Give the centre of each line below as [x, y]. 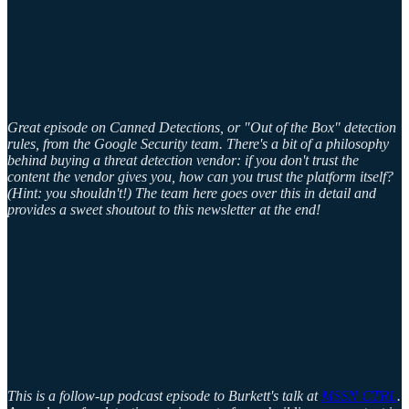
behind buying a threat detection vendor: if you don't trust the [183, 161]
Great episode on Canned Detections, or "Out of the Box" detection [202, 128]
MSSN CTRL [359, 396]
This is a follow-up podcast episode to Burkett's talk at [164, 396]
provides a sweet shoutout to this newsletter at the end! [164, 210]
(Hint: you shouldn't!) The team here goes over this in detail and [192, 194]
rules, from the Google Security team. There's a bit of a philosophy [198, 144]
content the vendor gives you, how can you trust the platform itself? [200, 177]
